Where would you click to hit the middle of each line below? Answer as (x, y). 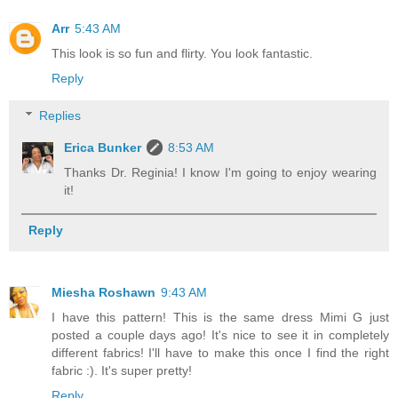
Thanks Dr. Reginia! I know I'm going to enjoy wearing (220, 172)
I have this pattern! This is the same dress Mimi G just (220, 318)
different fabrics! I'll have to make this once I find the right (220, 353)
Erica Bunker (103, 147)
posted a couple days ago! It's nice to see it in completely (220, 335)
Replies (60, 115)
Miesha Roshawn (103, 293)
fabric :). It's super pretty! (122, 371)
